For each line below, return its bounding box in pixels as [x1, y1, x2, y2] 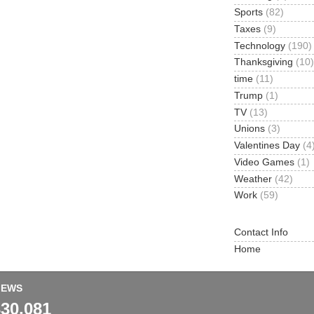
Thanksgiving [234, 57, 293, 68]
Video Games [234, 156, 294, 168]
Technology [234, 40, 285, 51]
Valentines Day [234, 140, 300, 151]
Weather [234, 173, 272, 184]
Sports [234, 7, 263, 18]
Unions [234, 123, 265, 135]
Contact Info [234, 227, 288, 238]
